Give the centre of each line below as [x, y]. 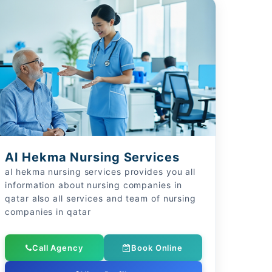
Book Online [157, 248]
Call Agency [57, 248]
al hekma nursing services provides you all [100, 172]
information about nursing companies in [93, 185]
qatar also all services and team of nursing [100, 198]
